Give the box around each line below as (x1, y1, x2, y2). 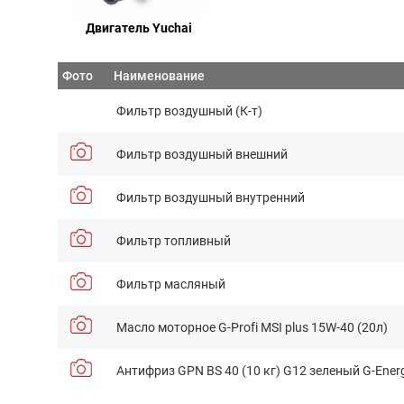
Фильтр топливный (116, 231, 231, 249)
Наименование (114, 66, 205, 84)
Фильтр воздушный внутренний (116, 188, 305, 206)
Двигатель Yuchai (86, 18, 192, 36)
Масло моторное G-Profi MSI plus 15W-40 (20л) (116, 317, 388, 335)
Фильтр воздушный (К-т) (116, 101, 262, 119)
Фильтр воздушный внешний (116, 144, 288, 162)
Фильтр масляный (116, 274, 225, 292)
